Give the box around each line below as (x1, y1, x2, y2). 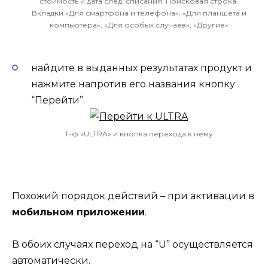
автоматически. (12, 255, 90, 267)
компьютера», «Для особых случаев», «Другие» (49, 20, 229, 29)
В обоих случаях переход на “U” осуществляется (12, 239, 253, 251)
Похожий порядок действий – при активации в (12, 190, 254, 202)
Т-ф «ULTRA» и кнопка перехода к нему (65, 129, 213, 138)
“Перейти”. (31, 94, 85, 106)
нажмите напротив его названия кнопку (31, 78, 235, 90)
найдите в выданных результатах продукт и (31, 62, 252, 74)
